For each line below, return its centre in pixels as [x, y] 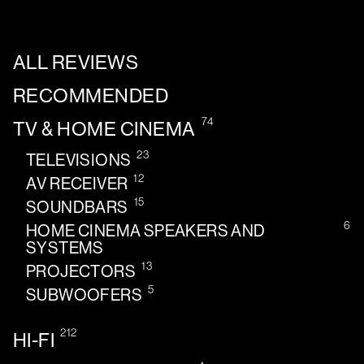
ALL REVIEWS [76, 63]
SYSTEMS [65, 249]
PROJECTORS [81, 272]
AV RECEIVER [77, 184]
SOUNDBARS [77, 208]
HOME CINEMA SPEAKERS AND [146, 232]
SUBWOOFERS [84, 296]
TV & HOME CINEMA [104, 129]
